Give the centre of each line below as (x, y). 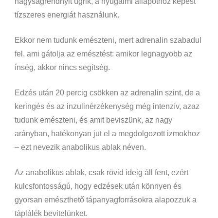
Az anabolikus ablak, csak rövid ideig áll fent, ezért (101, 172)
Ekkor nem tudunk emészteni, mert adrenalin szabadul (108, 40)
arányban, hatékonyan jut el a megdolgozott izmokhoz (107, 133)
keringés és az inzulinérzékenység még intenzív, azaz (107, 106)
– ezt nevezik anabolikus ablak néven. (80, 147)
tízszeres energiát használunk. (67, 15)
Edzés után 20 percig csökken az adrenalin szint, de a (107, 92)
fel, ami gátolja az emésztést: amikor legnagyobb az (103, 54)
